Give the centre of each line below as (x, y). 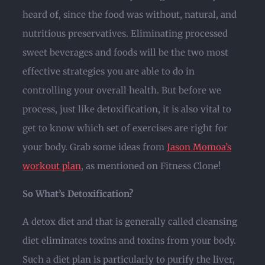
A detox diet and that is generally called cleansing (130, 222)
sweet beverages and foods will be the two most (125, 52)
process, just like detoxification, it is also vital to (127, 109)
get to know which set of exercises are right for (125, 128)
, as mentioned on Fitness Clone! (151, 166)
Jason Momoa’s (199, 147)
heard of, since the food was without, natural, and (130, 14)
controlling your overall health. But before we (122, 90)
